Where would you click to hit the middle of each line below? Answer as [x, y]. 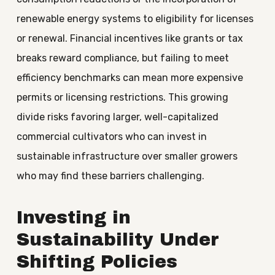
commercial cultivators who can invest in [111, 137]
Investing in [73, 218]
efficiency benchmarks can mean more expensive [130, 78]
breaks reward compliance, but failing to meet [122, 58]
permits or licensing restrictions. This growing [122, 97]
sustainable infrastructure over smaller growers [127, 156]
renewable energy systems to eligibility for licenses [135, 19]
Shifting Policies [97, 262]
